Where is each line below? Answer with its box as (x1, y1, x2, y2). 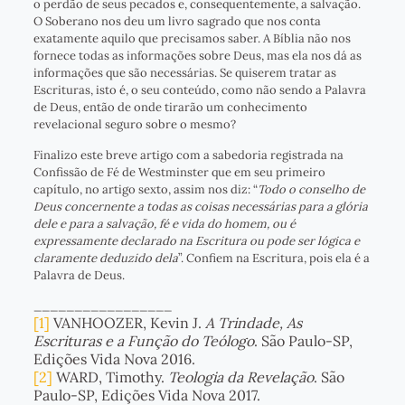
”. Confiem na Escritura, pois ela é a (177, 250, 370, 267)
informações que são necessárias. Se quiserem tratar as (33, 65, 336, 81)
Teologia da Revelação (167, 368, 314, 387)
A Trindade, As (201, 314, 302, 333)
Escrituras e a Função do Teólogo (33, 332, 254, 351)
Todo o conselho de (257, 182, 365, 198)
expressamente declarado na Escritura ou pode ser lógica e (33, 233, 360, 250)
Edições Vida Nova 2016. (33, 350, 195, 369)
